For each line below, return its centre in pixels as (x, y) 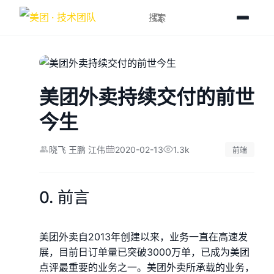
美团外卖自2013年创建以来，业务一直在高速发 (143, 237)
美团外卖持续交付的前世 (147, 97)
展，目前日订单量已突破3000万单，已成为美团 (144, 252)
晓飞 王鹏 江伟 (77, 150)
